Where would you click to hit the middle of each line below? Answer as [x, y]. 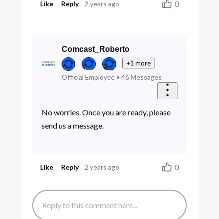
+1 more [139, 63]
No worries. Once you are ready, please [106, 112]
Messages [146, 77]
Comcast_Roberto [95, 49]
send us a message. [73, 125]
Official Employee [88, 77]
